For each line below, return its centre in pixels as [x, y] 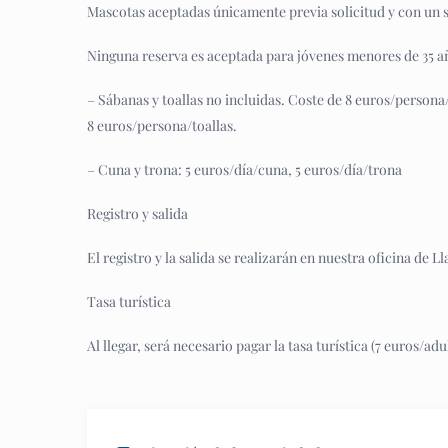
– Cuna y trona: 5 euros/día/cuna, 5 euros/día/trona [244, 169]
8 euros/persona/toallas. [162, 125]
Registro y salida [137, 213]
